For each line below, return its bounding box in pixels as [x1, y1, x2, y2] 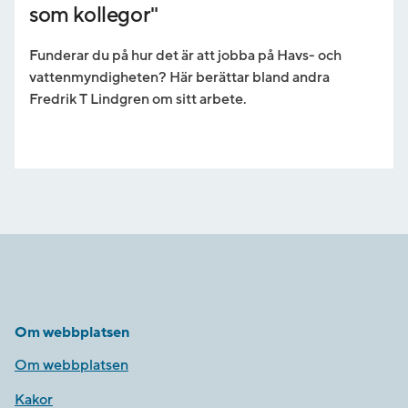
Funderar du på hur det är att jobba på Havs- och [29, 46, 342, 66]
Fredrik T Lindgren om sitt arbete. [29, 90, 247, 109]
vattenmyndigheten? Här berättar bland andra [29, 68, 330, 87]
